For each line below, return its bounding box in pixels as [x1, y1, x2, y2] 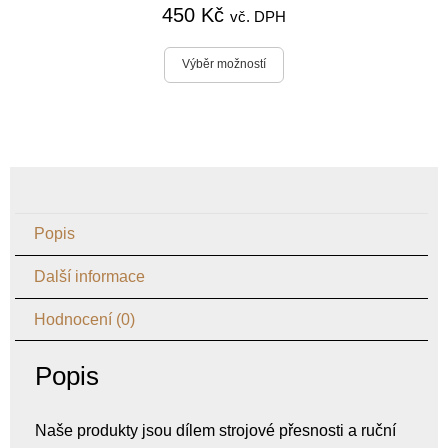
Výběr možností [182, 57, 266, 72]
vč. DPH [230, 7, 286, 25]
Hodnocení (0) [34, 310, 136, 328]
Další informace [34, 267, 146, 285]
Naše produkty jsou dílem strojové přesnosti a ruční [35, 422, 396, 440]
